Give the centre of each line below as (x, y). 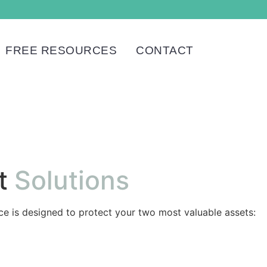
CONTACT (165, 50)
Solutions (72, 180)
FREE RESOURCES (61, 50)
